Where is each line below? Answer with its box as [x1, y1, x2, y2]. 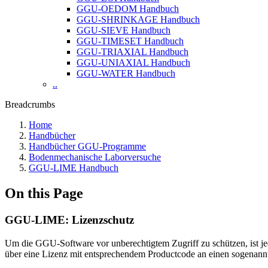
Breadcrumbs [5, 99, 55, 109]
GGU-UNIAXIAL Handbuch [77, 57, 190, 68]
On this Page [5, 185, 83, 201]
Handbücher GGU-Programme [29, 141, 146, 151]
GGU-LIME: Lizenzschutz [5, 213, 134, 226]
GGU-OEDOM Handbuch [77, 4, 179, 14]
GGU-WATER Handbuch [77, 68, 175, 78]
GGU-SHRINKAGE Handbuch [77, 14, 200, 25]
